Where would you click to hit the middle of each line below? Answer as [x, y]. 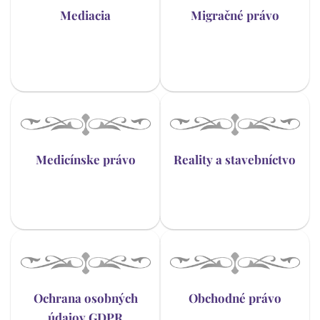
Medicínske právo [85, 160]
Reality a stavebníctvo [235, 160]
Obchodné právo [235, 297]
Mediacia [85, 15]
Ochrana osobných [85, 297]
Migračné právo [235, 15]
